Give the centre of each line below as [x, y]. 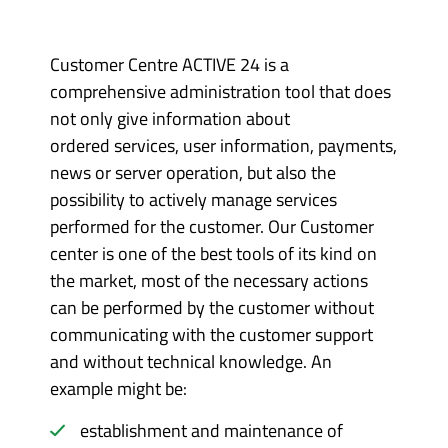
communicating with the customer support [211, 334]
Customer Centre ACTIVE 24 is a [169, 64]
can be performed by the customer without [212, 307]
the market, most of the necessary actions [209, 280]
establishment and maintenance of [211, 430]
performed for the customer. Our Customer [212, 226]
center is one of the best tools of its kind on [213, 253]
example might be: [118, 388]
